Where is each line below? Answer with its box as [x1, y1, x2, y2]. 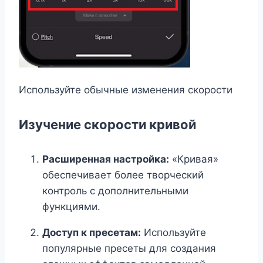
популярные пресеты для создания [42, 242, 216, 255]
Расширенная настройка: [42, 153, 169, 166]
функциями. [42, 201, 100, 213]
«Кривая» [169, 153, 218, 166]
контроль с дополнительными [42, 185, 188, 197]
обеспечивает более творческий [42, 169, 204, 181]
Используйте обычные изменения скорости [19, 83, 232, 96]
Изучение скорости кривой [19, 116, 196, 132]
